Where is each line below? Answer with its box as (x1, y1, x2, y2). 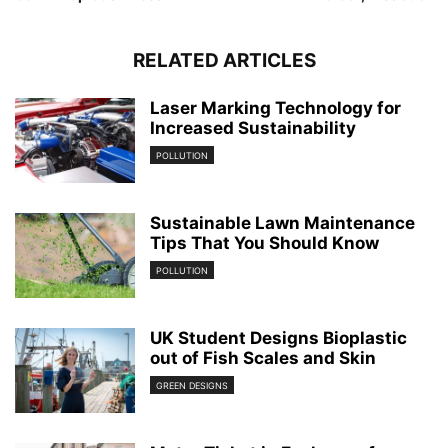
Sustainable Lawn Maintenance (150, 212, 415, 233)
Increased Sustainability (150, 117, 356, 138)
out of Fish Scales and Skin (150, 347, 376, 368)
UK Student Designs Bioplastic (150, 327, 407, 348)
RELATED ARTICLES (132, 48, 316, 72)
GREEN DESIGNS (156, 379, 228, 391)
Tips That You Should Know (150, 232, 379, 253)
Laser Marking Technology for (150, 97, 401, 118)
